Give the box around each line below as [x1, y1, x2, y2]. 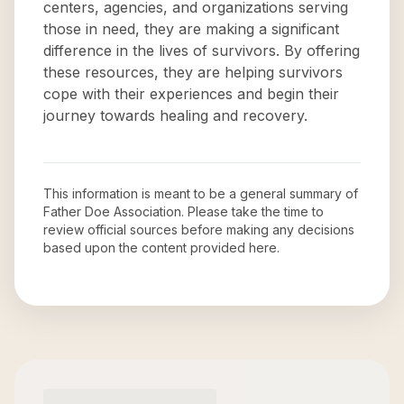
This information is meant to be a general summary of [43, 186, 358, 201]
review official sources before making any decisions [43, 222, 354, 237]
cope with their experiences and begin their [43, 85, 339, 103]
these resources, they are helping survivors [43, 63, 343, 81]
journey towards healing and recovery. [43, 106, 308, 124]
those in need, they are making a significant [43, 20, 339, 38]
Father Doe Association [43, 204, 181, 219]
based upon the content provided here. [43, 240, 280, 255]
